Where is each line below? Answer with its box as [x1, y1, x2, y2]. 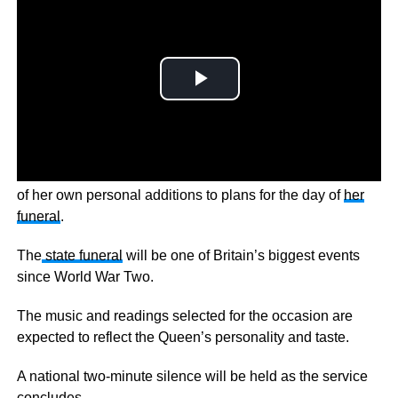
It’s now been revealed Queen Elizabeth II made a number [16, 165, 381, 181]
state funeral [41, 247, 123, 263]
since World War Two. [16, 268, 154, 284]
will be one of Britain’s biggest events [122, 247, 360, 263]
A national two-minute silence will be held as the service [16, 368, 368, 384]
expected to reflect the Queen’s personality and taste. [16, 329, 349, 345]
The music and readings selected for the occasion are [16, 307, 353, 323]
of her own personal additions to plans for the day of [16, 187, 344, 203]
